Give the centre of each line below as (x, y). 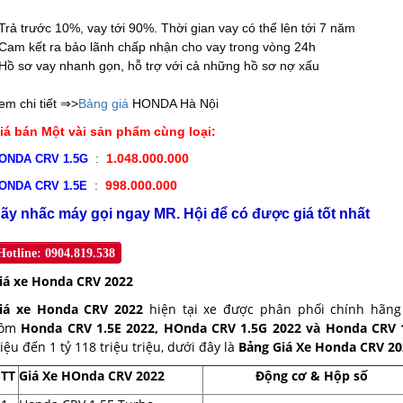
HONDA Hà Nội (174, 103)
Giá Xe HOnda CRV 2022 (92, 376)
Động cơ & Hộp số (312, 376)
